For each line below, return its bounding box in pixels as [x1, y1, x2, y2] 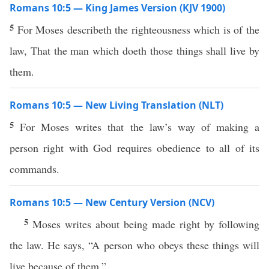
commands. [10, 162, 59, 176]
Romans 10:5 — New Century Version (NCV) [10, 196, 214, 209]
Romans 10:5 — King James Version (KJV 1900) [10, 1, 225, 14]
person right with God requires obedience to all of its [10, 141, 259, 155]
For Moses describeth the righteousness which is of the [17, 22, 260, 37]
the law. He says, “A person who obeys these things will [10, 238, 259, 252]
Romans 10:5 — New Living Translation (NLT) [10, 98, 223, 112]
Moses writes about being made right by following [32, 217, 259, 231]
